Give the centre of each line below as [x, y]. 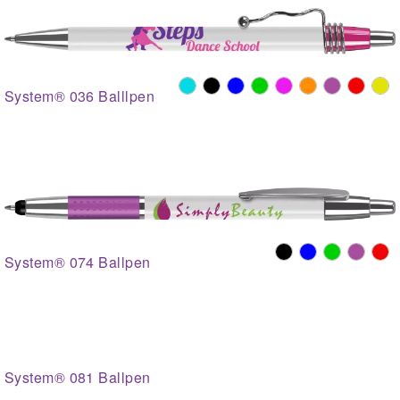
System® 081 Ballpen [78, 378]
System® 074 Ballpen [78, 262]
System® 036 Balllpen [79, 96]
